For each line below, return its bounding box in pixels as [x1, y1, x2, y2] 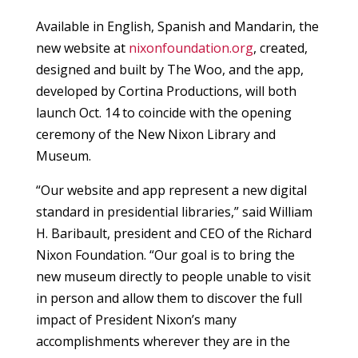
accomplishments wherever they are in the [35, 332, 290, 351]
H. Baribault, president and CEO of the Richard [35, 225, 312, 243]
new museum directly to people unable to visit [35, 268, 311, 286]
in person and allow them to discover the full [35, 289, 302, 308]
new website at [35, 39, 129, 58]
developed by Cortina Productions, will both [35, 82, 296, 101]
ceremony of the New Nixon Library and [35, 125, 276, 144]
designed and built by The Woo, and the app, [35, 61, 304, 79]
